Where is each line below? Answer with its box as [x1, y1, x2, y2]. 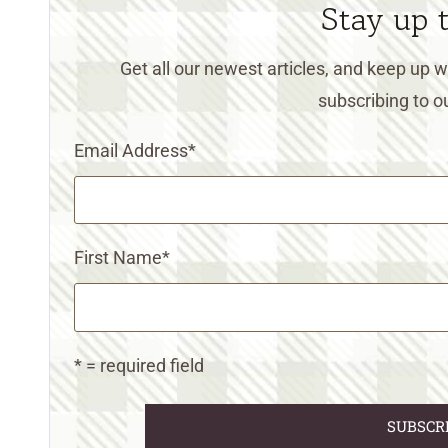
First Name [74, 247, 163, 269]
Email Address [74, 139, 189, 161]
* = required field [74, 354, 205, 376]
